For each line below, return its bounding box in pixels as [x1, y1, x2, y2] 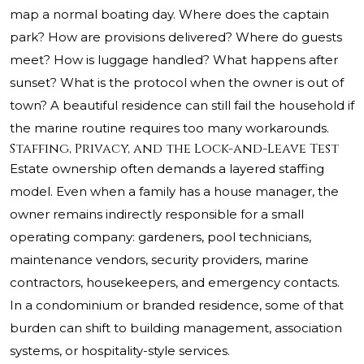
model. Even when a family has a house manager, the [10, 184, 339, 200]
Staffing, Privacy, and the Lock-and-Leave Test [10, 140, 339, 158]
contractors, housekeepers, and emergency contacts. [10, 275, 340, 291]
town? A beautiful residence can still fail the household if [10, 97, 354, 114]
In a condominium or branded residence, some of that [10, 297, 344, 314]
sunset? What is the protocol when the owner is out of [10, 75, 344, 91]
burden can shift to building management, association [10, 320, 342, 336]
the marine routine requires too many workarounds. [10, 120, 329, 136]
